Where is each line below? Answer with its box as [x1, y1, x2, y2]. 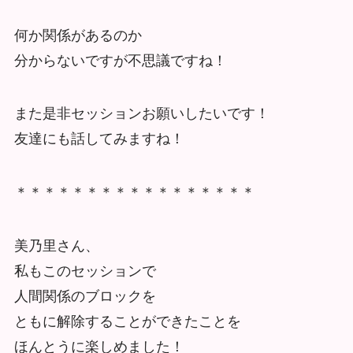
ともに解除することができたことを [13, 314, 241, 330]
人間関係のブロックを [13, 288, 156, 305]
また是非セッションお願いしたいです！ [13, 106, 269, 122]
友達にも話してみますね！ [13, 131, 184, 147]
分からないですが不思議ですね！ [13, 52, 227, 69]
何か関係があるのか [13, 27, 142, 43]
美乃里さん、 [13, 238, 99, 255]
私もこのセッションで [13, 263, 156, 280]
